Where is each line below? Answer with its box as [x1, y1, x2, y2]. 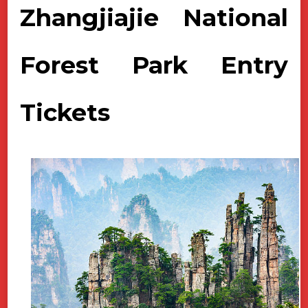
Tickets [20, 98, 110, 128]
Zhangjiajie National [20, 3, 288, 33]
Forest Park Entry [20, 50, 288, 80]
